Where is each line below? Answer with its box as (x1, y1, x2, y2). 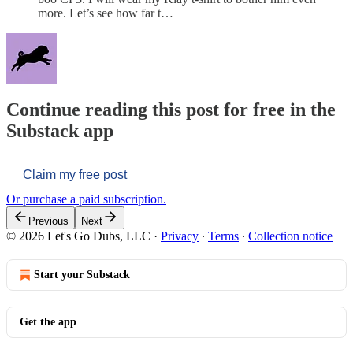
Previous (28, 214, 69, 227)
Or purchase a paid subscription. (6, 191, 166, 206)
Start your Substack (34, 268, 130, 281)
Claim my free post (23, 167, 127, 181)
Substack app (6, 120, 113, 141)
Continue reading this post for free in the (6, 98, 336, 120)
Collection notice (248, 229, 333, 243)
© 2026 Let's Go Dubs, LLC (6, 229, 150, 243)
